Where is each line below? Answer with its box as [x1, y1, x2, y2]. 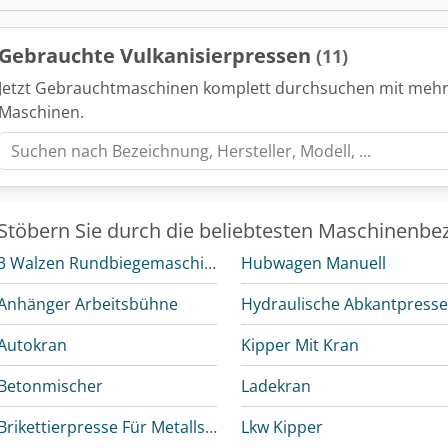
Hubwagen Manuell [241, 252, 387, 275]
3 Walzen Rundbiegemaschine [204, 252, 216, 275]
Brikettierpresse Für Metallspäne [205, 416, 217, 439]
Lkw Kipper [241, 416, 324, 439]
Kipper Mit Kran [241, 334, 360, 357]
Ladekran [241, 375, 312, 398]
